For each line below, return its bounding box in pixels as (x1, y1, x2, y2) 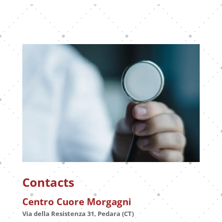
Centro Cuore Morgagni (22, 195, 131, 208)
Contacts (22, 173, 74, 190)
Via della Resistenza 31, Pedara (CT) (22, 209, 134, 218)
